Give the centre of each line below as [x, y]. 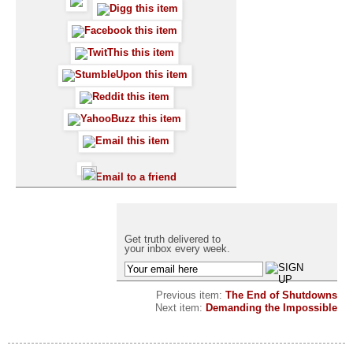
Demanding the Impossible [271, 308]
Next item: [180, 308]
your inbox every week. [177, 249]
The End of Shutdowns [281, 295]
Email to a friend [136, 177]
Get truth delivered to [173, 240]
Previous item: [191, 295]
